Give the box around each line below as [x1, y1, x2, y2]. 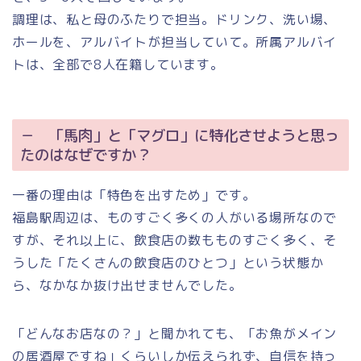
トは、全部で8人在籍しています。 [12, 55, 224, 73]
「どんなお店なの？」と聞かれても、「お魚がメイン [12, 325, 338, 343]
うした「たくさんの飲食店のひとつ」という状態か [12, 254, 324, 272]
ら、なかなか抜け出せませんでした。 [12, 276, 243, 295]
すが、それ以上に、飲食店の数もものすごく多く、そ [12, 231, 338, 250]
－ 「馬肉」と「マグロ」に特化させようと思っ [20, 125, 339, 147]
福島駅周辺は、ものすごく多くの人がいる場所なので [12, 209, 338, 227]
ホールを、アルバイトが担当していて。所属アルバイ [12, 32, 338, 51]
